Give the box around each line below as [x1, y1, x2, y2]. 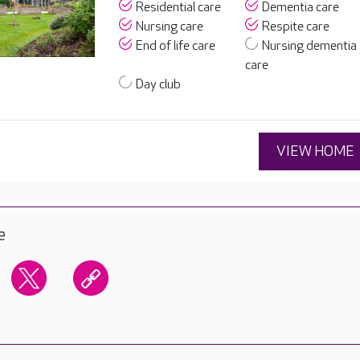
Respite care [262, 19, 330, 35]
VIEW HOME [276, 143, 354, 160]
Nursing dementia [262, 39, 358, 54]
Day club [135, 77, 181, 92]
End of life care [135, 39, 215, 54]
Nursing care [135, 19, 203, 35]
